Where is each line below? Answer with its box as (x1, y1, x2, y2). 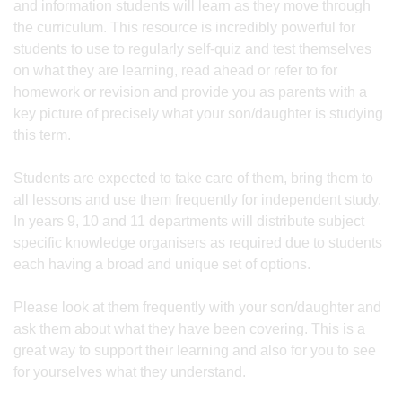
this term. (13, 127, 71, 143)
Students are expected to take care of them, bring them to (13, 170, 373, 186)
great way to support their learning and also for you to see (13, 343, 376, 358)
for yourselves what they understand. (13, 364, 246, 380)
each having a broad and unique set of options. (13, 257, 310, 272)
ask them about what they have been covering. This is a (13, 321, 365, 336)
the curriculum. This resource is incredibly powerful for (13, 20, 355, 35)
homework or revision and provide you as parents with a (13, 84, 367, 100)
